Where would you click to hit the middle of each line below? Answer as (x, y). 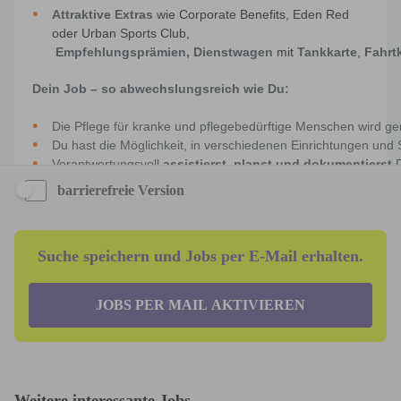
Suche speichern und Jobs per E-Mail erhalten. (200, 256)
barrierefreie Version (121, 190)
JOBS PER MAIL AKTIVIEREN (200, 305)
